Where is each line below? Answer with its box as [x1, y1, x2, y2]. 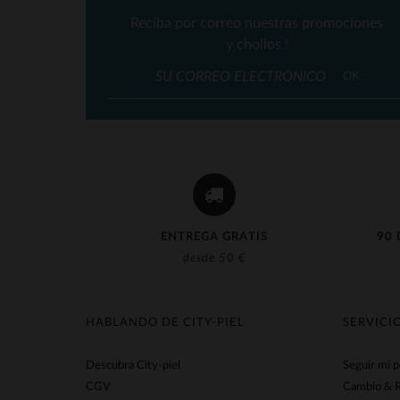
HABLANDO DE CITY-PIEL [86, 317, 245, 329]
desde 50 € [182, 253, 246, 264]
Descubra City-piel [86, 360, 180, 371]
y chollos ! [225, 37, 288, 52]
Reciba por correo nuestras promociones [130, 16, 384, 30]
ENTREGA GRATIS [161, 231, 268, 243]
